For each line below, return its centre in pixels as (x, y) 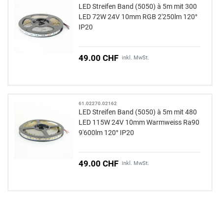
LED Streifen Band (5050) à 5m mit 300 (138, 7)
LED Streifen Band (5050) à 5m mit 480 (138, 112)
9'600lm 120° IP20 (107, 133)
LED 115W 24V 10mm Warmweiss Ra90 (139, 123)
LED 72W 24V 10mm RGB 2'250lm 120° (138, 17)
